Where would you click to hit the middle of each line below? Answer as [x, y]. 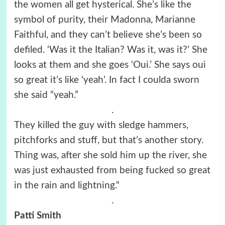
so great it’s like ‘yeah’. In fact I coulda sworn [106, 80]
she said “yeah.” [46, 95]
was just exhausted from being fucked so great [112, 170]
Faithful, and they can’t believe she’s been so [108, 35]
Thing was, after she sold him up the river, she [110, 155]
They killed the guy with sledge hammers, [101, 125]
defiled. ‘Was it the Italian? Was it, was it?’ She [110, 50]
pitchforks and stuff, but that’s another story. [108, 140]
